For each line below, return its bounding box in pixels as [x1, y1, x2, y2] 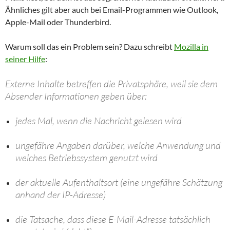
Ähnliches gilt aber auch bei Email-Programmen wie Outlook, [5, 4, 218, 14]
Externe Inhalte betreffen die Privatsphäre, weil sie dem [5, 77, 218, 90]
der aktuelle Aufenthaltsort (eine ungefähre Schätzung [15, 176, 222, 188]
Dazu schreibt [124, 41, 174, 51]
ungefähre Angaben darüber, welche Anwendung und [15, 139, 221, 151]
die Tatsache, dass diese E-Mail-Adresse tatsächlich [15, 213, 210, 225]
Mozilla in [174, 41, 208, 51]
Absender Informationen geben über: [5, 89, 147, 102]
